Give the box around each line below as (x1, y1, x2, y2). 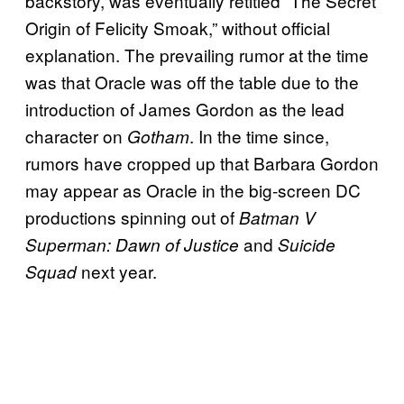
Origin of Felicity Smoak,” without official (25, 14, 330, 40)
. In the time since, (189, 123, 329, 148)
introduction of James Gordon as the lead (25, 96, 344, 121)
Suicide (278, 232, 335, 256)
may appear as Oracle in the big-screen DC (25, 177, 361, 202)
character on (25, 123, 127, 148)
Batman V (239, 205, 316, 229)
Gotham (127, 124, 189, 148)
